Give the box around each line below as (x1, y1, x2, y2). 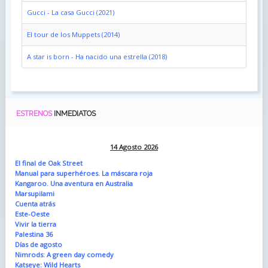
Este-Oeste (14, 209, 50, 218)
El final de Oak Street (14, 158, 83, 167)
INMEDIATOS (53, 108, 96, 118)
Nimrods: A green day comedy (14, 249, 114, 259)
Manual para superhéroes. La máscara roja (14, 168, 153, 178)
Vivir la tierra (14, 219, 56, 229)
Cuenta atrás (14, 199, 55, 208)
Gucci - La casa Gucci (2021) (26, 7, 114, 17)
